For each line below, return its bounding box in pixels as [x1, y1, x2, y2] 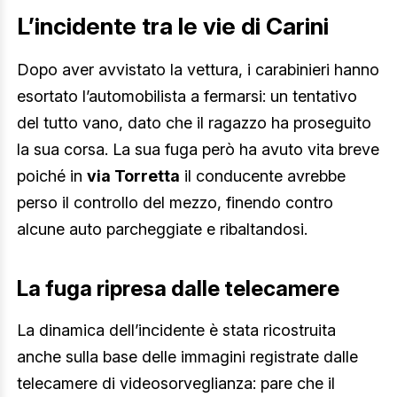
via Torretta [87, 167, 180, 186]
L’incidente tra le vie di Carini [17, 12, 329, 40]
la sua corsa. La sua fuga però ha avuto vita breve [17, 140, 379, 160]
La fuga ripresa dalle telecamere [17, 274, 339, 301]
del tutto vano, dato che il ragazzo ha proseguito [17, 113, 371, 133]
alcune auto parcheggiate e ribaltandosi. [17, 220, 307, 239]
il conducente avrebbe [180, 167, 346, 186]
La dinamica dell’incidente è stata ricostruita [17, 320, 336, 339]
